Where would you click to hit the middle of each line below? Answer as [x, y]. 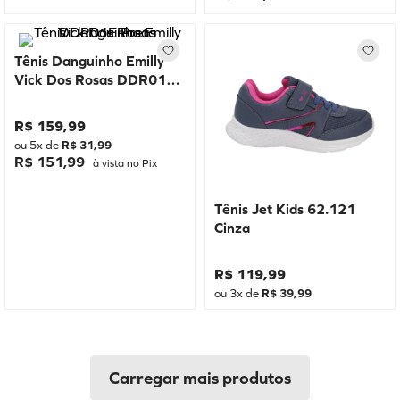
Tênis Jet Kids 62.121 [285, 209]
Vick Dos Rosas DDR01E [95, 80]
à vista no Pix [124, 163]
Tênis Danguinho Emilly [89, 61]
